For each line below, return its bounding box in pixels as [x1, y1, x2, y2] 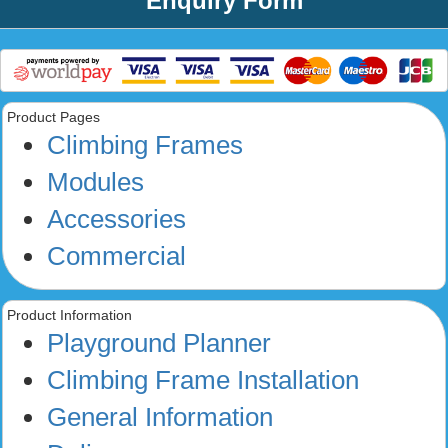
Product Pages [7, 109, 100, 126]
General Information [47, 402, 273, 433]
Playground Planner [47, 328, 271, 359]
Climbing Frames [47, 130, 243, 161]
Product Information [7, 307, 132, 324]
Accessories [47, 204, 186, 235]
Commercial [47, 241, 186, 272]
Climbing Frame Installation [47, 365, 359, 396]
